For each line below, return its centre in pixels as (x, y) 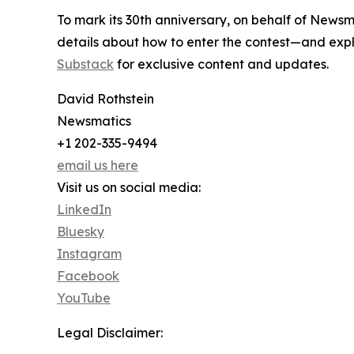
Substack (85, 64)
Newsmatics (94, 121)
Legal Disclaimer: (110, 333)
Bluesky (81, 232)
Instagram (89, 254)
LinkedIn (84, 210)
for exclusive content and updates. (221, 64)
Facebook (88, 276)
